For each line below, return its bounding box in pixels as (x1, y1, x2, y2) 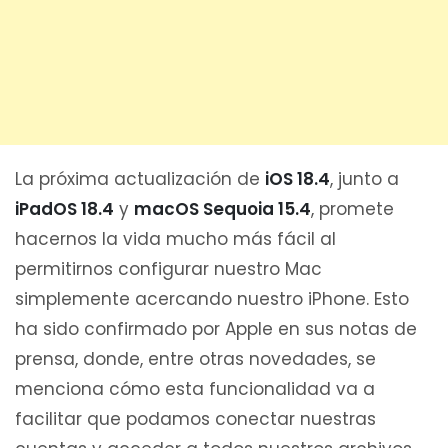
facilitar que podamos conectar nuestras (15, 406, 376, 431)
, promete (311, 196, 394, 221)
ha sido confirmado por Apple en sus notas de (15, 316, 417, 341)
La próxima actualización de (15, 166, 265, 191)
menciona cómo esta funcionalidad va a (15, 376, 375, 401)
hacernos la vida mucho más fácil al (15, 226, 336, 251)
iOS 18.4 (265, 166, 330, 191)
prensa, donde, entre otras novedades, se (15, 346, 376, 371)
